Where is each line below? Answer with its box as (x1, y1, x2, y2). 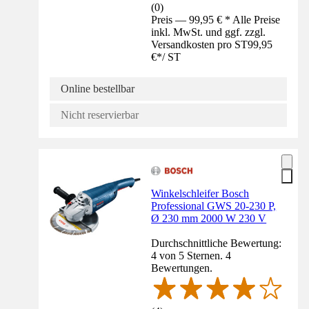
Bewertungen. (151, 261, 213, 274)
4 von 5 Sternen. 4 (151, 249, 232, 261)
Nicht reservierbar (61, 108, 139, 121)
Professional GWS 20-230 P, (151, 199, 277, 212)
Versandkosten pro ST (151, 38, 248, 50)
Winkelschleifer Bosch (151, 187, 250, 199)
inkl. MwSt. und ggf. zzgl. (151, 26, 266, 38)
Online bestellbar (61, 82, 134, 94)
